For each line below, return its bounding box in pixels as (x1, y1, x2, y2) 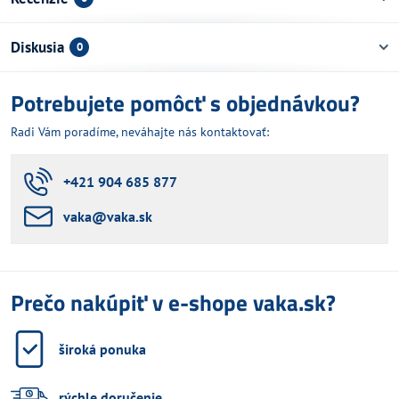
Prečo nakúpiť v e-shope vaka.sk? (11, 286, 336, 320)
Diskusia (11, 37, 64, 57)
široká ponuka (59, 340, 146, 358)
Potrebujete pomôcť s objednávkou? (11, 86, 360, 120)
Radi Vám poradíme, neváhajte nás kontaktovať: (11, 124, 269, 140)
